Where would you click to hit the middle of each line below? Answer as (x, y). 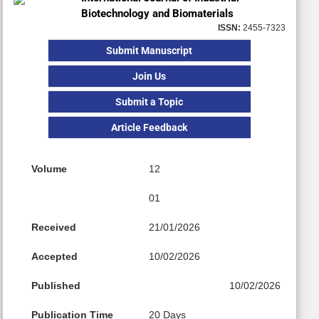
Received (53, 227)
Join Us (150, 76)
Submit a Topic (150, 102)
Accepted (54, 256)
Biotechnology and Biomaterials (158, 14)
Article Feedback (150, 127)
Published (56, 286)
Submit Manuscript (150, 51)
